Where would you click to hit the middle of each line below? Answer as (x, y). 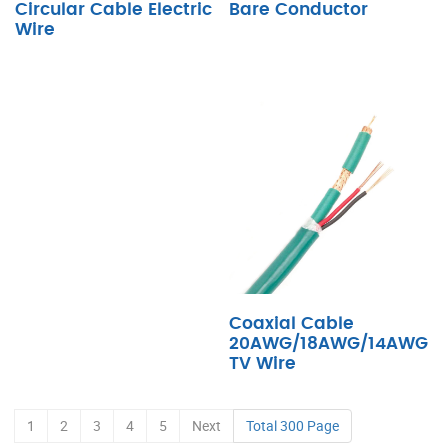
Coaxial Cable (291, 323)
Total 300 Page (292, 425)
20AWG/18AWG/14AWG (328, 343)
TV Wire (262, 363)
